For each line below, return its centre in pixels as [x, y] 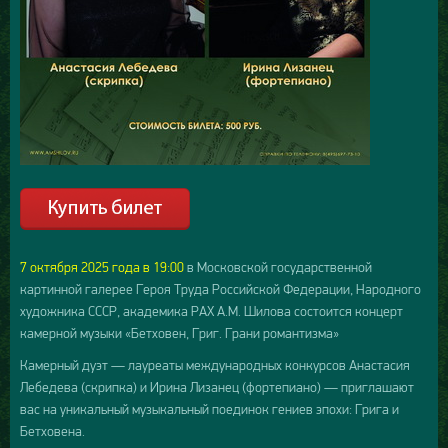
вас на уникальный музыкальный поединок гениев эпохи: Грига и [209, 409]
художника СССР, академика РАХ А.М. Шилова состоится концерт [211, 311]
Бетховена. [52, 431]
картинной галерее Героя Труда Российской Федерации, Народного [220, 289]
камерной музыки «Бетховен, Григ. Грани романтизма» [179, 333]
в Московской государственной [278, 267]
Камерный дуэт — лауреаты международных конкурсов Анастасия [215, 365]
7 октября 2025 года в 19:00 [102, 267]
